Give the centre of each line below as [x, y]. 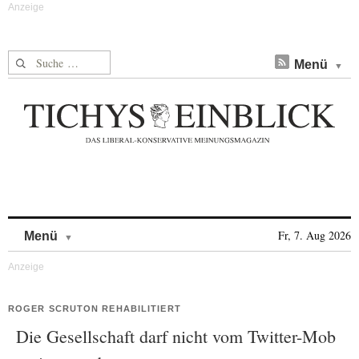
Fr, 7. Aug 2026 [315, 235]
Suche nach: [39, 60]
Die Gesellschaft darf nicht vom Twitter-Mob [176, 336]
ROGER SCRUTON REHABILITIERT [95, 309]
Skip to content [115, 228]
